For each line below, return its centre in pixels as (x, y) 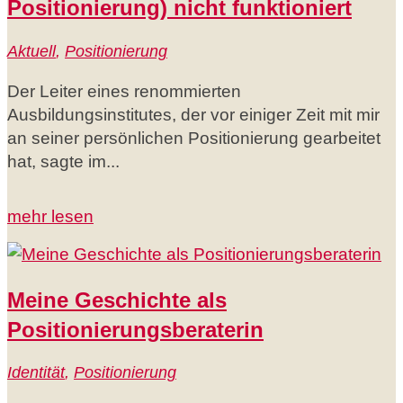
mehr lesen (50, 216)
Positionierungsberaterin (135, 329)
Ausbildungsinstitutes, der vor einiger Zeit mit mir (193, 114)
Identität (36, 373)
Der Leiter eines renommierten (124, 91)
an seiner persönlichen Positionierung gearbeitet (194, 138)
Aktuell (31, 51)
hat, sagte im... (63, 161)
